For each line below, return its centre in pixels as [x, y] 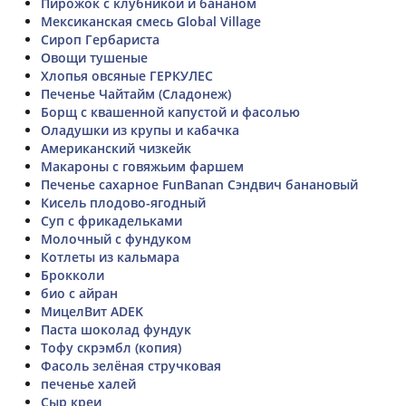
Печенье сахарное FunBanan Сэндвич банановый [199, 184]
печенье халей [88, 383]
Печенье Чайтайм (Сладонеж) [136, 93]
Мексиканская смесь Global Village [151, 21]
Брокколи [72, 275]
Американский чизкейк [116, 148]
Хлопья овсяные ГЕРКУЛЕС [127, 75]
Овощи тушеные [94, 57]
